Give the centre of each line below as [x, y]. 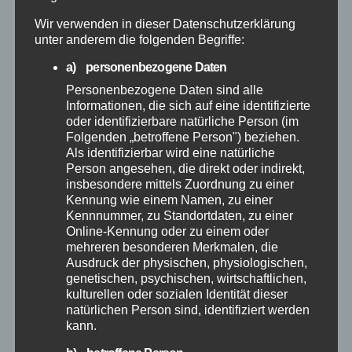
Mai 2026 [55, 45]
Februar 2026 [67, 170]
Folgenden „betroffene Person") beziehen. [182, 137]
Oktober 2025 [67, 336]
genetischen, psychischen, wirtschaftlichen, [186, 279]
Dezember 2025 [74, 253]
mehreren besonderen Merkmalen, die [172, 247]
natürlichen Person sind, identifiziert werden [187, 310]
